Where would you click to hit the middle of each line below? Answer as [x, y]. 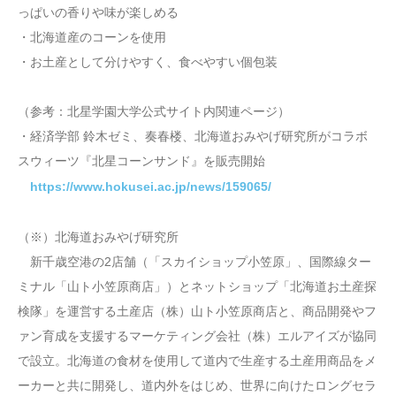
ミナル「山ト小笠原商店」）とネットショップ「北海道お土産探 [197, 286]
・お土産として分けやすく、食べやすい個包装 [148, 62]
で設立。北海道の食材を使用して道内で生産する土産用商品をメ [197, 360]
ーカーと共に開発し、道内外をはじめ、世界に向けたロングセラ [197, 385]
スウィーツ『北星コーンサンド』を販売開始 [141, 161]
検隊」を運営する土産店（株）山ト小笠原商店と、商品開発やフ [197, 311]
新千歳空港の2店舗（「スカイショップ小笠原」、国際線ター [194, 261]
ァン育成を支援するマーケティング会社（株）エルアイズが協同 [197, 335]
